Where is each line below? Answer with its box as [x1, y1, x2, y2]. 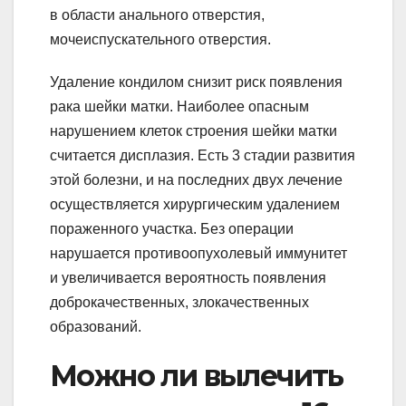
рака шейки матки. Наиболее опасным [50, 98, 309, 114]
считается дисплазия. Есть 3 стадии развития [50, 147, 355, 163]
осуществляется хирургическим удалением [50, 196, 340, 212]
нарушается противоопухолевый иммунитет [50, 245, 347, 261]
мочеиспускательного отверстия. [50, 31, 271, 47]
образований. [50, 318, 141, 334]
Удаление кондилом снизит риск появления [50, 73, 343, 90]
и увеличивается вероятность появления [50, 269, 326, 285]
